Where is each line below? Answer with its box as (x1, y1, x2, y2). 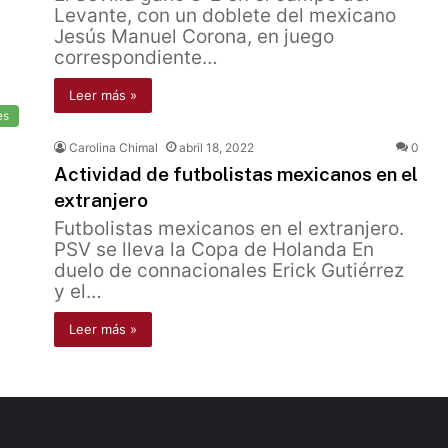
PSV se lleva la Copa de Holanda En (54, 238, 374, 261)
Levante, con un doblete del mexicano (54, 4, 396, 27)
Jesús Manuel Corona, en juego (54, 25, 334, 48)
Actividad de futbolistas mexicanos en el (54, 163, 418, 185)
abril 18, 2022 (179, 140, 254, 155)
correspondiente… (54, 46, 218, 69)
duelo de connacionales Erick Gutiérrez (54, 259, 404, 282)
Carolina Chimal (69, 140, 158, 155)
